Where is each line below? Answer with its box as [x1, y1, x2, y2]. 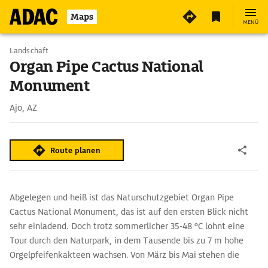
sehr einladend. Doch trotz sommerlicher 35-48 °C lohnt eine [10, 221, 245, 232]
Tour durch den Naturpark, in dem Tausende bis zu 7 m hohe [10, 235, 243, 246]
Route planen [50, 145, 100, 156]
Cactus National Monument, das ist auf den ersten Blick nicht [10, 206, 248, 217]
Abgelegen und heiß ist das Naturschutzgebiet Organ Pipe [10, 192, 234, 203]
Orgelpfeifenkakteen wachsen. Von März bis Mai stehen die [10, 249, 239, 260]
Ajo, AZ [10, 102, 37, 113]
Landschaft [10, 45, 48, 56]
